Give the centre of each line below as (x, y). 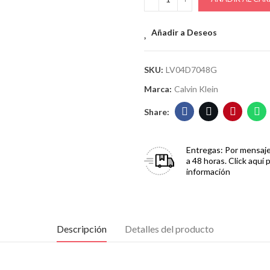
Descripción (81, 229)
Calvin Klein (196, 89)
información (208, 171)
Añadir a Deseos (184, 32)
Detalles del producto (169, 229)
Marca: (159, 89)
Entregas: (205, 150)
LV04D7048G (191, 70)
